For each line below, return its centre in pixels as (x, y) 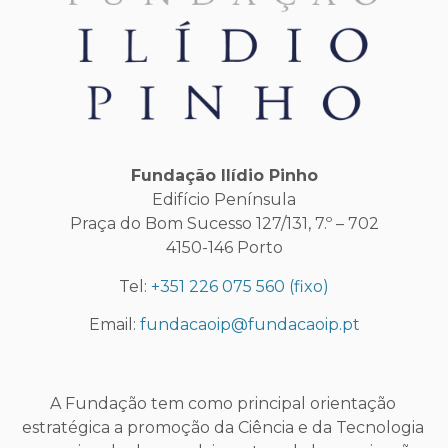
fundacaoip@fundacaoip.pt (249, 325)
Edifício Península (224, 200)
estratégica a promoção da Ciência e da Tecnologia (222, 427)
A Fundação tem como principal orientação (222, 403)
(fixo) (307, 286)
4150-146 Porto (224, 248)
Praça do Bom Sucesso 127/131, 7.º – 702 (224, 224)
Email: (114, 325)
